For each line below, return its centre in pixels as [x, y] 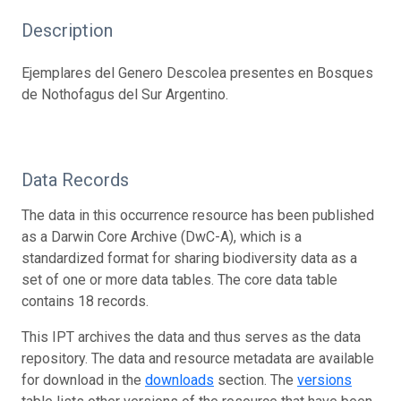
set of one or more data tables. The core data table [179, 279]
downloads [179, 380]
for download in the [83, 380]
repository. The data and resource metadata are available [198, 358]
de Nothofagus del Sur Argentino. [125, 94]
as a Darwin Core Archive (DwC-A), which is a [162, 236]
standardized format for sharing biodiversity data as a [189, 258]
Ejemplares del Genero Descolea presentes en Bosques [197, 73]
